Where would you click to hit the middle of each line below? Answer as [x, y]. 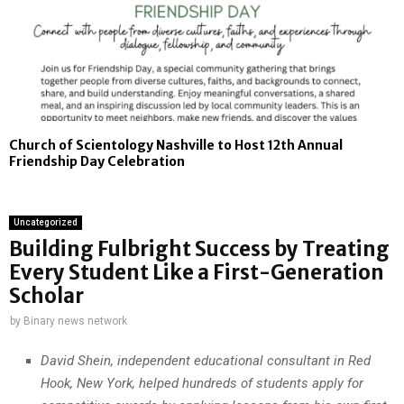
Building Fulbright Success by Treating [199, 249]
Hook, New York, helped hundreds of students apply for [204, 383]
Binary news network [75, 321]
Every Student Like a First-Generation [197, 273]
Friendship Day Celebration [97, 162]
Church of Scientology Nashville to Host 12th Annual [176, 146]
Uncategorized [46, 223]
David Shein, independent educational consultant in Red [206, 360]
